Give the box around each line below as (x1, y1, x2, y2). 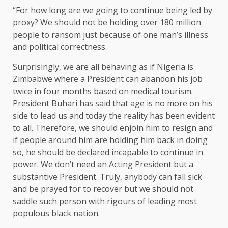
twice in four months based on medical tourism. (13, 85, 193, 97)
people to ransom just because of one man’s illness (13, 29, 208, 41)
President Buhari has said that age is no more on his (13, 98, 213, 109)
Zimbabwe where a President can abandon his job (13, 73, 203, 85)
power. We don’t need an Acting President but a (13, 159, 193, 170)
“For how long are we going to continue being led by (13, 5, 212, 16)
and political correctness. (13, 41, 107, 53)
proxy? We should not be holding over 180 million (13, 17, 201, 28)
